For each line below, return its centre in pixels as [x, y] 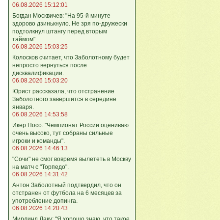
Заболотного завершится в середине [64, 99]
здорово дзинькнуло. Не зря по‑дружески [70, 23]
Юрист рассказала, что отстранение [63, 91]
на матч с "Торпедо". [41, 167]
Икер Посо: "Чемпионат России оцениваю [70, 125]
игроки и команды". [39, 141]
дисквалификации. [38, 73]
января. [23, 107]
